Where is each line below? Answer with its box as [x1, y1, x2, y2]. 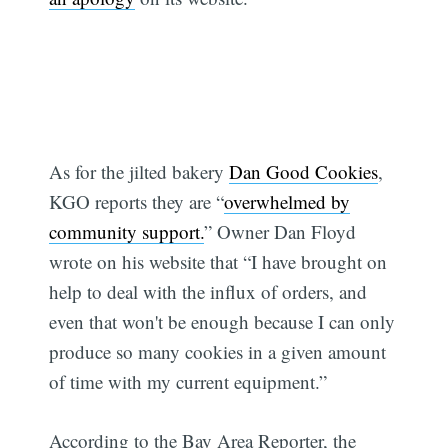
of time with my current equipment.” [49, 369, 328, 395]
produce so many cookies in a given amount [49, 339, 387, 365]
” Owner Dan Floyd [204, 219, 357, 245]
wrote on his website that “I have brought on [49, 249, 388, 275]
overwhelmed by [224, 189, 351, 215]
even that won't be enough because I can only [49, 309, 396, 335]
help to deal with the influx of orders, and [49, 279, 368, 305]
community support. [49, 219, 205, 245]
